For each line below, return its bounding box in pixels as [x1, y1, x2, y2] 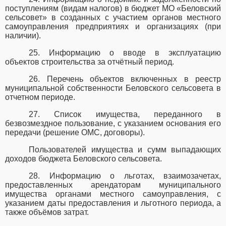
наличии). [5, 31, 41, 40]
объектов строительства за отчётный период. [5, 58, 174, 67]
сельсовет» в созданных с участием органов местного [5, 13, 221, 22]
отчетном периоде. [5, 93, 75, 102]
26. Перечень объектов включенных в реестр [29, 75, 221, 84]
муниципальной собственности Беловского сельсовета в [5, 84, 221, 93]
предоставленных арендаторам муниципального [5, 181, 221, 190]
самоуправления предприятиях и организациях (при [5, 22, 221, 31]
